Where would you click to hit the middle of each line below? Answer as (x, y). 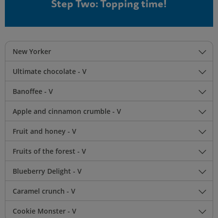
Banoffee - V (33, 91)
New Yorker (32, 52)
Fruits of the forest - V (49, 151)
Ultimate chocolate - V (50, 72)
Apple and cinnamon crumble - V (67, 111)
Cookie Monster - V (45, 211)
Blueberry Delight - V (47, 171)
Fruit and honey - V (45, 131)
